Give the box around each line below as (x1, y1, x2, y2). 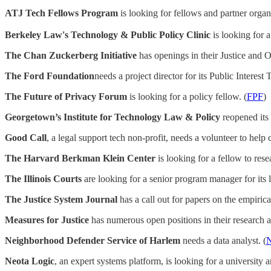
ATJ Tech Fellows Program (5, 8, 118, 18)
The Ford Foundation (5, 71, 94, 81)
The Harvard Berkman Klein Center (5, 153, 155, 163)
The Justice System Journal (5, 194, 117, 204)
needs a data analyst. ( (180, 235, 266, 246)
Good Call (5, 132, 47, 143)
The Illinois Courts (5, 174, 82, 184)
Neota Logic (5, 256, 54, 266)
